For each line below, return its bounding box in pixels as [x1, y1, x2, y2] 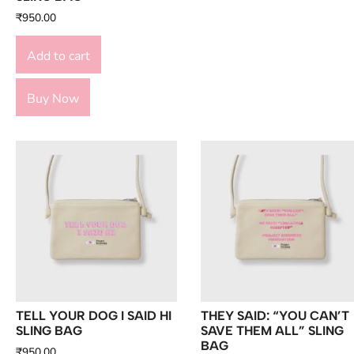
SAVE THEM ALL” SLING [201, 322, 344, 338]
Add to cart [27, 47, 90, 65]
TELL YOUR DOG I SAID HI [16, 307, 171, 323]
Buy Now [27, 89, 79, 107]
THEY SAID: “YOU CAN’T [201, 307, 349, 323]
